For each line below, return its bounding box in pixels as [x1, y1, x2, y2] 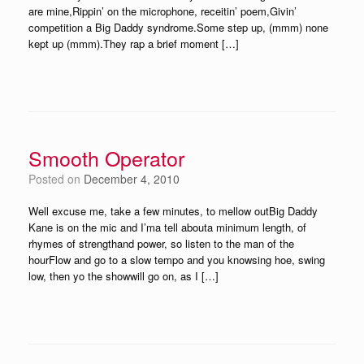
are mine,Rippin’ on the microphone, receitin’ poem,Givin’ [28, 3, 297, 19]
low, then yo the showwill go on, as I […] [28, 268, 219, 284]
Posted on [36, 171, 84, 187]
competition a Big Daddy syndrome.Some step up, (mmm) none [28, 19, 328, 35]
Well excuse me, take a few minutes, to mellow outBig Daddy [28, 203, 318, 219]
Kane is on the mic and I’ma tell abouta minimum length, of [28, 219, 306, 235]
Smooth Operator [28, 143, 184, 172]
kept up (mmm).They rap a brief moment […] [28, 36, 239, 51]
